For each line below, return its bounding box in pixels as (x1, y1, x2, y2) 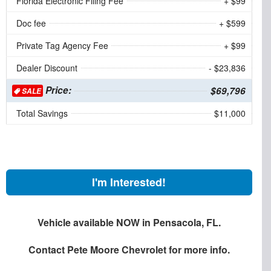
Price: (42, 83, 71, 97)
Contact (28, 242, 67, 256)
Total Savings (16, 106, 68, 119)
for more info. (166, 242, 230, 256)
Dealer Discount (16, 61, 77, 74)
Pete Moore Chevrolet (67, 242, 166, 256)
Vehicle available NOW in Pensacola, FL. (37, 215, 221, 229)
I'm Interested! (92, 174, 166, 190)
